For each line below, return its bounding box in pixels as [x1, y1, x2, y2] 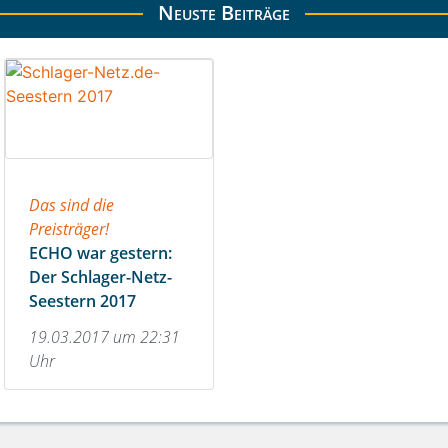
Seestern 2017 [29, 290, 136, 313]
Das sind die [29, 194, 114, 217]
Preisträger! [29, 218, 109, 241]
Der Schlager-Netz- [29, 266, 172, 289]
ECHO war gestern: [29, 242, 172, 265]
